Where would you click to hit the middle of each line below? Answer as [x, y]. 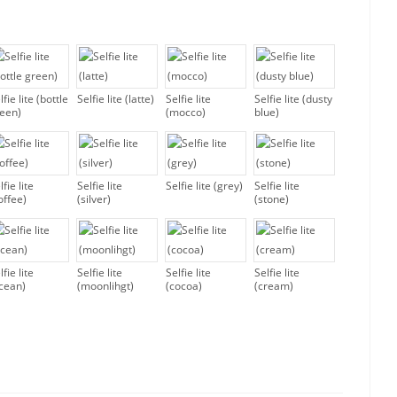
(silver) [94, 198]
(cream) [274, 285]
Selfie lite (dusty [293, 98]
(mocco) [186, 112]
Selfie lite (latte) [116, 98]
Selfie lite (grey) [204, 185]
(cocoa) [184, 285]
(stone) [272, 198]
